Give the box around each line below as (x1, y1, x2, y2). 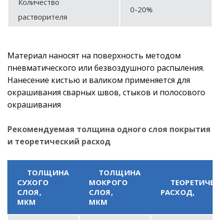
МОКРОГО (89, 177, 128, 187)
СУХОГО (17, 177, 49, 187)
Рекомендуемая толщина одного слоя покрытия (7, 123, 211, 135)
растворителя (18, 11, 67, 22)
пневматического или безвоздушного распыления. (7, 62, 204, 73)
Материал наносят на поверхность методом (7, 50, 181, 61)
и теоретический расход (7, 136, 110, 147)
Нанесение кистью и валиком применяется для (7, 74, 190, 85)
